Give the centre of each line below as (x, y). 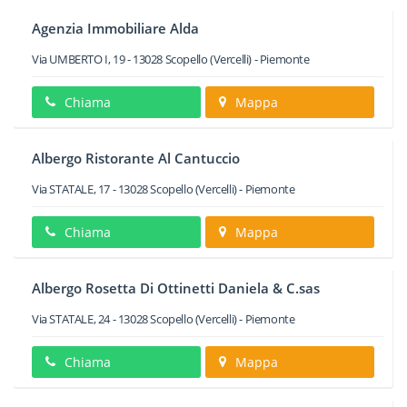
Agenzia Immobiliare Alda (115, 28)
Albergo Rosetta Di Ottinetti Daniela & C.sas (176, 288)
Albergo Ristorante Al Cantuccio (136, 158)
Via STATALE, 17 (71, 189)
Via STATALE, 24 (71, 319)
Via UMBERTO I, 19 (79, 59)
